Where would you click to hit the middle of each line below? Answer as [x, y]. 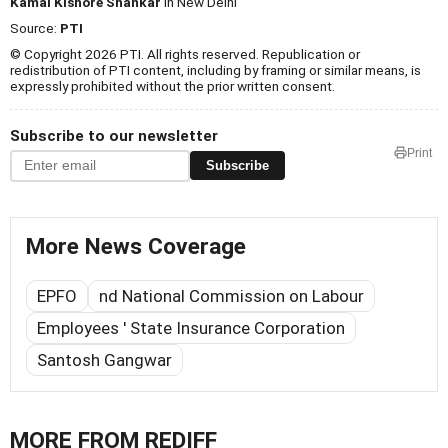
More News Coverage [136, 246]
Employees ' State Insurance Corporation [191, 327]
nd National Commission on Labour [231, 295]
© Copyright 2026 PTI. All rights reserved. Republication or [185, 53]
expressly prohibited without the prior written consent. [172, 85]
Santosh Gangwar [104, 359]
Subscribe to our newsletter [114, 135]
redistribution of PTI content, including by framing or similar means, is [215, 69]
